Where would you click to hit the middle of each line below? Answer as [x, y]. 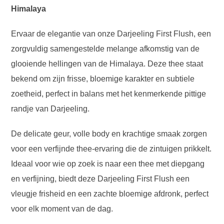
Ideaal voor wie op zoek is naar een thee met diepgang [108, 163]
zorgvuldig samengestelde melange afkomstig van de [105, 48]
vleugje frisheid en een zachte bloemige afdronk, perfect [110, 193]
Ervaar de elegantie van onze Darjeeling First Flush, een [111, 33]
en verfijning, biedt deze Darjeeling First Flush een [100, 178]
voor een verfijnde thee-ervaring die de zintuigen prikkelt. [111, 148]
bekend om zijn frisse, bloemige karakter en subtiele [103, 78]
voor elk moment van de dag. [62, 208]
